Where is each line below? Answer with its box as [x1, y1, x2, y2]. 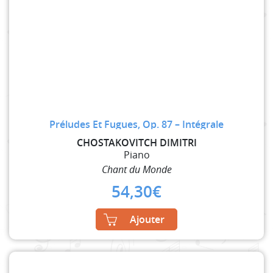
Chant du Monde [101, 163, 172, 177]
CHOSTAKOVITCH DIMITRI [76, 136, 197, 150]
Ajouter [130, 213, 165, 227]
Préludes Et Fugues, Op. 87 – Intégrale [49, 118, 224, 132]
